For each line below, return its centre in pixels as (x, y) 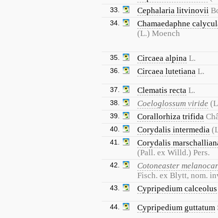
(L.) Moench (159, 33)
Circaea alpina (162, 58)
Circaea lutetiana (166, 71)
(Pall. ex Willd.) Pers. (173, 153)
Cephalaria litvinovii (173, 10)
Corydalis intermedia (173, 130)
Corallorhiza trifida (171, 117)
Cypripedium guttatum (176, 208)
